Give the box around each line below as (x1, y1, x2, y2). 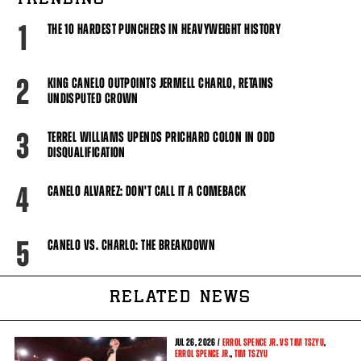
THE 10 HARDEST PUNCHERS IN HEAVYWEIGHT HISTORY (47, 21, 281, 38)
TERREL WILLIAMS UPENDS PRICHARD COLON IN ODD (47, 129, 276, 146)
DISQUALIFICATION (47, 144, 126, 161)
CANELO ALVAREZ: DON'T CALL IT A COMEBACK (47, 183, 247, 200)
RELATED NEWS (110, 288, 251, 309)
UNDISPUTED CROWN (47, 90, 139, 107)
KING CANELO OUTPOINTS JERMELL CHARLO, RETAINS (47, 75, 274, 92)
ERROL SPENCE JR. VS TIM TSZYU (222, 337, 325, 349)
